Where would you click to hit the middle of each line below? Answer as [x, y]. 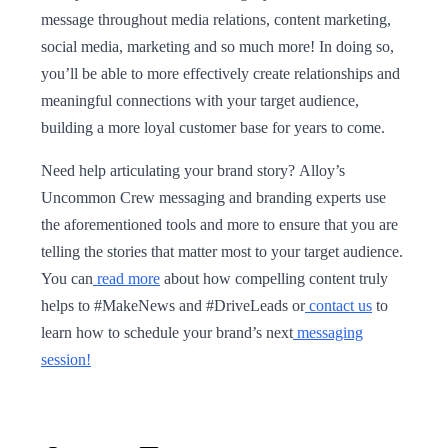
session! [66, 359]
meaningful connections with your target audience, [200, 100]
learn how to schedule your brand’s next [167, 332]
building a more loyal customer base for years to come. [213, 127]
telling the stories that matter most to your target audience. [222, 251]
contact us [338, 305]
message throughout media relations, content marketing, [216, 19]
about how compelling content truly [274, 278]
